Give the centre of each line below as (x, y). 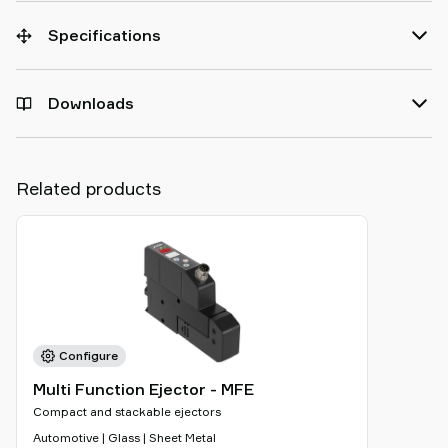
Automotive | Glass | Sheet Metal (124, 437)
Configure (88, 355)
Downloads (91, 103)
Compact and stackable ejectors (127, 411)
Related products (88, 188)
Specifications (104, 35)
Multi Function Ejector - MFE (143, 389)
